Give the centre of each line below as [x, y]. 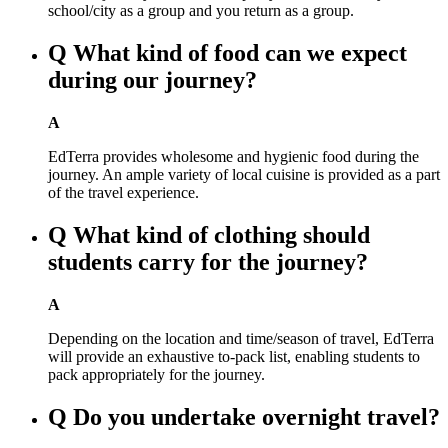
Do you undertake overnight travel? [256, 416]
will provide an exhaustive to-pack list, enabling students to [234, 356]
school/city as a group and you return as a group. [201, 11]
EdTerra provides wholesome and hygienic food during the [233, 156]
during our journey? [152, 79]
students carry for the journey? [208, 261]
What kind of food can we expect [240, 52]
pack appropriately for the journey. [156, 374]
